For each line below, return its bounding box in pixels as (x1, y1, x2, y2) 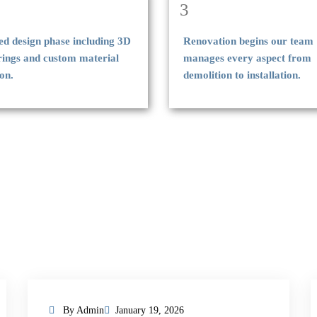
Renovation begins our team (183, 35, 313, 47)
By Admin (60, 305, 104, 316)
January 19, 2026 (115, 305, 184, 316)
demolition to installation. (183, 69, 301, 81)
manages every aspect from (183, 52, 311, 64)
